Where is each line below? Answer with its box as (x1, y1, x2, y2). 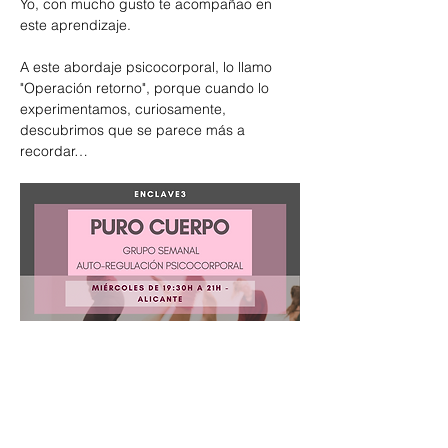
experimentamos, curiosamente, (20, 100, 230, 118)
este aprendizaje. (20, 16, 135, 34)
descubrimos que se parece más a (20, 121, 249, 139)
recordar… (20, 142, 88, 160)
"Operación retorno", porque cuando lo (20, 79, 273, 97)
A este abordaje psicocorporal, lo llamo (20, 58, 276, 76)
